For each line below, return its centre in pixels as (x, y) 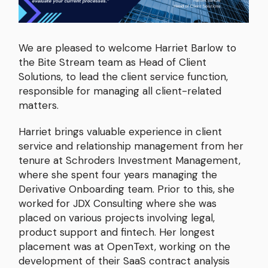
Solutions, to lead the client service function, (123, 76)
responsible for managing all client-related (120, 91)
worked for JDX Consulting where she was (118, 204)
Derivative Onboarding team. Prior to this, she (127, 189)
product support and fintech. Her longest (117, 232)
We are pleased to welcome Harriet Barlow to (127, 48)
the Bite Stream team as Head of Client (112, 62)
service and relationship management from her (131, 146)
